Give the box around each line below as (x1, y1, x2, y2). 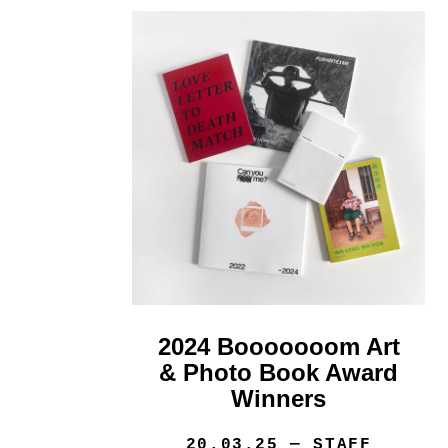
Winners (231, 384, 327, 412)
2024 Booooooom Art (157, 332, 400, 360)
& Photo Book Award (159, 358, 399, 386)
